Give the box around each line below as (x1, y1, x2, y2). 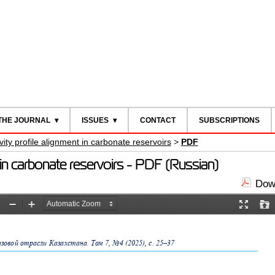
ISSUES (81, 116, 109, 125)
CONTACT (139, 116, 176, 125)
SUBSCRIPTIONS (198, 116, 260, 125)
